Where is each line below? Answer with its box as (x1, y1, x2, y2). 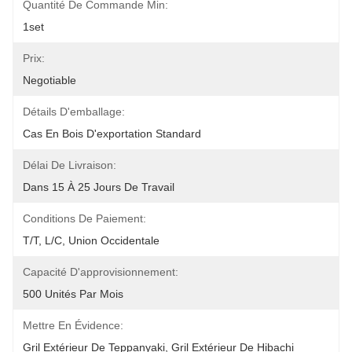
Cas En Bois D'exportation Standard (23, 127, 201, 140)
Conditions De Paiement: (23, 212, 146, 225)
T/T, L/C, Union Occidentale (23, 234, 159, 247)
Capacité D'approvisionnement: (23, 266, 178, 278)
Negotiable (23, 74, 76, 86)
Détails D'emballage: (23, 105, 125, 118)
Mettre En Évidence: (23, 319, 123, 332)
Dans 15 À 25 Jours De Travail (23, 181, 174, 193)
